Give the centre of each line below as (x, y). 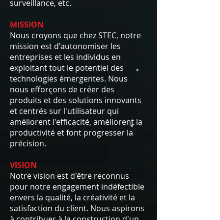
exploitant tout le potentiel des (67, 68)
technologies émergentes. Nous (69, 79)
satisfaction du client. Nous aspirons (77, 208)
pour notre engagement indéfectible (77, 187)
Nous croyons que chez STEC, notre (75, 35)
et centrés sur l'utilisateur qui (64, 111)
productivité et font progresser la (71, 133)
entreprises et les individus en (65, 57)
